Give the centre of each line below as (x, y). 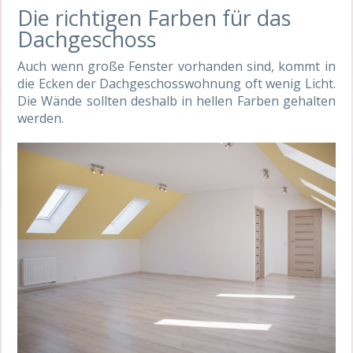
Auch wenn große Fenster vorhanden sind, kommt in (176, 66)
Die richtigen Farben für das (154, 17)
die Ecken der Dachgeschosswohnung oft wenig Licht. (176, 83)
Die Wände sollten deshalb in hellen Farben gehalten (176, 100)
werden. (41, 118)
